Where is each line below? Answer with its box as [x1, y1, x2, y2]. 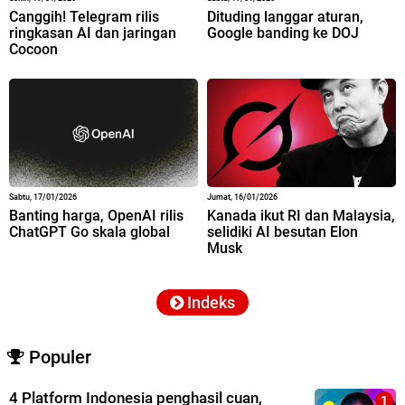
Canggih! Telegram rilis [9, 8, 159, 25]
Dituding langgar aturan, [207, 8, 363, 25]
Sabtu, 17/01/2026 [9, 192, 77, 202]
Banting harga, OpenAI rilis [9, 207, 184, 224]
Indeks [184, 293, 235, 313]
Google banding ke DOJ [207, 24, 359, 42]
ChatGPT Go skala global [9, 223, 170, 240]
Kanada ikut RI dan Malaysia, [207, 207, 395, 224]
